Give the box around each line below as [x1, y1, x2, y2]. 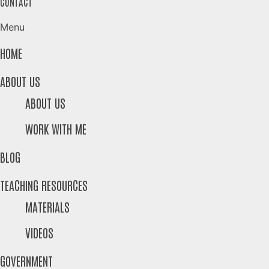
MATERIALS [25, 198, 70, 214]
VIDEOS [25, 225, 53, 241]
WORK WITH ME [25, 121, 86, 137]
